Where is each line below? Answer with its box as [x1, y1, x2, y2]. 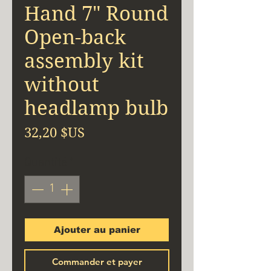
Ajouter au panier [53, 224, 140, 235]
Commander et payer [51, 255, 142, 267]
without [24, 72, 99, 96]
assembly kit [24, 48, 144, 73]
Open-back [24, 25, 126, 49]
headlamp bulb [24, 96, 168, 120]
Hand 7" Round [24, 1, 168, 25]
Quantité [24, 155, 67, 170]
